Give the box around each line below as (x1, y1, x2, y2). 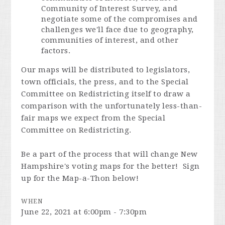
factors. (41, 46, 71, 55)
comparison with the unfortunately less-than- (21, 101, 202, 110)
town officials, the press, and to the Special (21, 77, 189, 86)
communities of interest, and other (41, 35, 179, 45)
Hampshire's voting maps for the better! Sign (21, 161, 200, 171)
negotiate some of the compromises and (41, 14, 198, 24)
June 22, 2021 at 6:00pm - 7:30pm (21, 207, 147, 216)
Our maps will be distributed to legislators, (21, 65, 190, 74)
